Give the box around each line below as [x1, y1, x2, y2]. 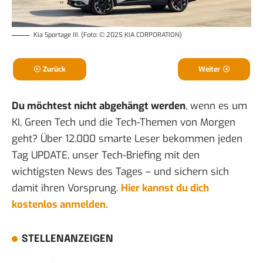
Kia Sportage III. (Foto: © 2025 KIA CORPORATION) [33, 30, 182, 39]
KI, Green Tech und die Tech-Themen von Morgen [12, 115, 235, 129]
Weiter [198, 64, 220, 74]
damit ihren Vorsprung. [12, 181, 121, 195]
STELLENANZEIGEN [22, 234, 114, 244]
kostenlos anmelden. [12, 197, 108, 211]
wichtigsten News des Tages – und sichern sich [12, 164, 229, 178]
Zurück [43, 64, 66, 74]
